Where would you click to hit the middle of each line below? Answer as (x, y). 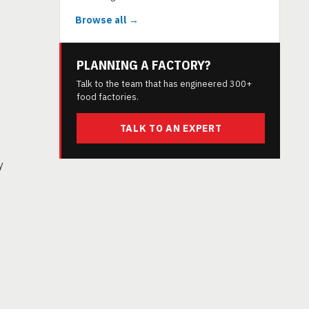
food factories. (108, 97)
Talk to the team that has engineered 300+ (164, 84)
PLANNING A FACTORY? (143, 65)
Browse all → (107, 20)
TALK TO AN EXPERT (171, 128)
